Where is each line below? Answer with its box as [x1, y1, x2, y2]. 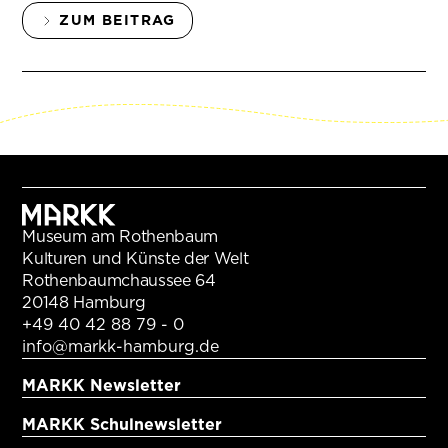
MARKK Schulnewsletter [22, 414, 223, 434]
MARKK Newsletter [22, 375, 182, 395]
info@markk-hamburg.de [22, 336, 220, 356]
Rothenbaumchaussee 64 [22, 270, 216, 290]
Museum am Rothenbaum [22, 226, 219, 246]
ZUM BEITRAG [59, 12, 176, 28]
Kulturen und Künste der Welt [22, 248, 249, 268]
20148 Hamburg [22, 292, 146, 312]
